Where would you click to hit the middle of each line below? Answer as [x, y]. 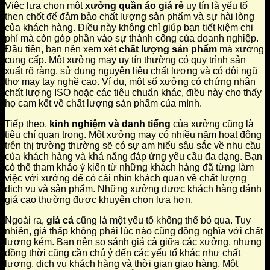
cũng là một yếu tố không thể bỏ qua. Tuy [162, 221]
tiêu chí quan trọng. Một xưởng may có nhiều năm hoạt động [133, 135]
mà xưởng [240, 49]
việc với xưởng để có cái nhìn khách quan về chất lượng [126, 178]
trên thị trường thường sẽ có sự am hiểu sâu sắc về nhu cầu [133, 146]
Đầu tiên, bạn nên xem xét [62, 49]
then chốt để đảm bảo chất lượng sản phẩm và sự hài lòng [130, 17]
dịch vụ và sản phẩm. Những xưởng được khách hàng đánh [133, 189]
